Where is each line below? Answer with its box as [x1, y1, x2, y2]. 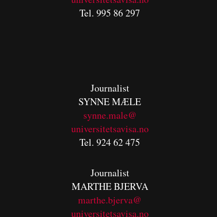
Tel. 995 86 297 [79, 6, 140, 19]
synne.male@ [83, 108, 137, 122]
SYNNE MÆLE [78, 94, 141, 108]
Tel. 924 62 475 [79, 135, 140, 149]
